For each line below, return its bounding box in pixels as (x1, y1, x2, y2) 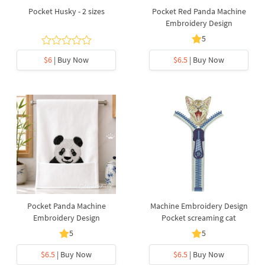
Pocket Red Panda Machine (151, 6, 246, 17)
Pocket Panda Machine (27, 201, 106, 211)
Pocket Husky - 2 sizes (28, 6, 105, 17)
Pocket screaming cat (161, 212, 236, 223)
